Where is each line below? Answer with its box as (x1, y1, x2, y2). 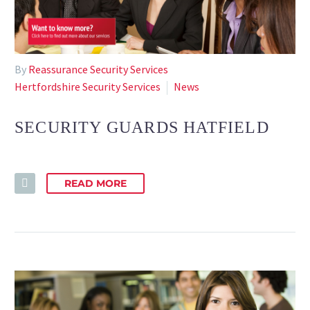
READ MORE (64, 177, 127, 190)
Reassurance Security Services (28, 62, 168, 76)
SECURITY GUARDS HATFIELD (15, 118, 269, 137)
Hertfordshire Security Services (15, 79, 161, 93)
